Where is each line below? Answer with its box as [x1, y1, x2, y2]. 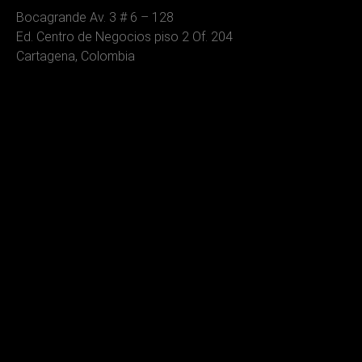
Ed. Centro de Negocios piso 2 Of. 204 [16, 28, 233, 44]
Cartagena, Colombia [16, 48, 135, 64]
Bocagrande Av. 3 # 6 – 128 [16, 9, 174, 25]
